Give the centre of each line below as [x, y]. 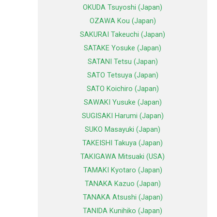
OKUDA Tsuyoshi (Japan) [123, 8]
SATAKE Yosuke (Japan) [123, 48]
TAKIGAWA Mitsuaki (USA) [123, 157]
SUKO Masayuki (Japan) [123, 130]
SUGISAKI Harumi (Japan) [123, 116]
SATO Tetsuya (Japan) [123, 75]
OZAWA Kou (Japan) [123, 21]
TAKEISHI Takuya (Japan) [123, 143]
